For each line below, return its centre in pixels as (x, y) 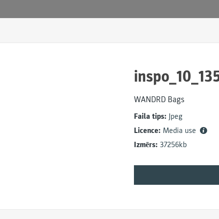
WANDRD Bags (159, 99)
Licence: (147, 131)
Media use (180, 131)
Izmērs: (146, 145)
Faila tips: (150, 116)
